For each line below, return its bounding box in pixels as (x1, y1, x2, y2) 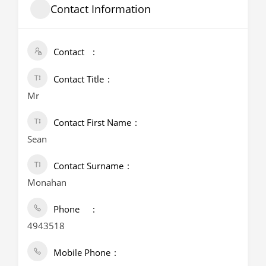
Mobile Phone (53, 246, 110, 258)
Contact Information (50, 1, 151, 16)
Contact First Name (53, 116, 131, 128)
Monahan (27, 176, 66, 188)
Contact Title (53, 73, 104, 85)
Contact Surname (53, 160, 123, 172)
